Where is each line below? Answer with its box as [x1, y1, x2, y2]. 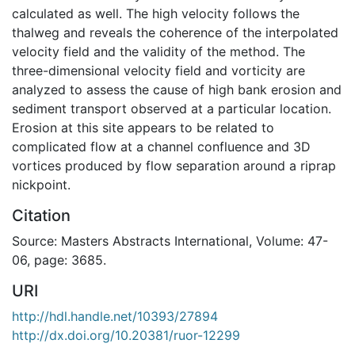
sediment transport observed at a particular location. [12, 100, 331, 116]
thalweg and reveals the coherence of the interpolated [12, 24, 338, 40]
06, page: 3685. [12, 251, 106, 268]
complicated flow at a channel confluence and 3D [12, 138, 311, 155]
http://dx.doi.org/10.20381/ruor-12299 [12, 326, 240, 343]
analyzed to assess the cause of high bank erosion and [12, 81, 342, 97]
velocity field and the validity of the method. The [12, 43, 305, 59]
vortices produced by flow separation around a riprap [12, 157, 336, 174]
